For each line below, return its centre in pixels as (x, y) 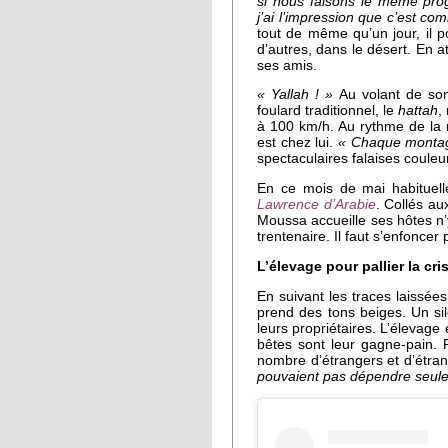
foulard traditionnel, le (327, 111)
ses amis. (287, 65)
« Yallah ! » (295, 95)
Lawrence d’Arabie (316, 205)
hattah (418, 111)
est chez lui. (297, 143)
